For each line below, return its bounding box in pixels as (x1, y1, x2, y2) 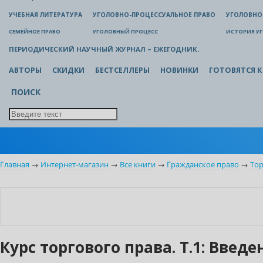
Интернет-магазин (41, 160, 109, 170)
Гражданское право (167, 160, 239, 170)
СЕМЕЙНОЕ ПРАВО (9, 28, 60, 36)
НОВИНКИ (160, 65, 198, 76)
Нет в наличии (10, 191, 70, 203)
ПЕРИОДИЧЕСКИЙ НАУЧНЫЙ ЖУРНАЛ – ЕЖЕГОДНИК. (9, 45, 199, 54)
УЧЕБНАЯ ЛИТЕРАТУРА (9, 11, 82, 19)
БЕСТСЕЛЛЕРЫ (95, 65, 150, 76)
